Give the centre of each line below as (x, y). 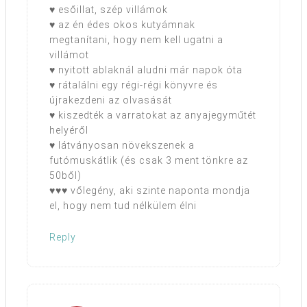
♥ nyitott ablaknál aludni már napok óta (146, 70)
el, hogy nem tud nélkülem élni (123, 206)
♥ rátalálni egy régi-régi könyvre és (134, 85)
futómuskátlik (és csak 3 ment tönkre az (149, 161)
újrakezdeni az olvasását (111, 100)
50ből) (65, 176)
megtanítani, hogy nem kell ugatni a (136, 40)
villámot (69, 55)
